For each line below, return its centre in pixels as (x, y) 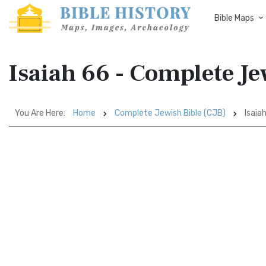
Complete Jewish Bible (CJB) (170, 113)
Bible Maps (234, 18)
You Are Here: (40, 113)
